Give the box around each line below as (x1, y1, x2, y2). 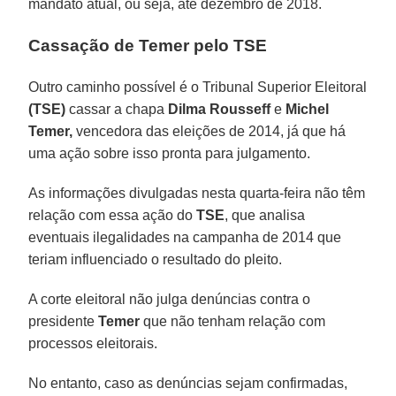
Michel (286, 101, 330, 117)
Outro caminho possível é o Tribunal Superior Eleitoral (28, 79, 368, 95)
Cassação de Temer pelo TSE (28, 35, 268, 55)
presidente (28, 313, 99, 329)
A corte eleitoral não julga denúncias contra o (28, 291, 311, 307)
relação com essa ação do (28, 207, 197, 223)
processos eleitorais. (28, 335, 158, 351)
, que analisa (225, 207, 306, 223)
